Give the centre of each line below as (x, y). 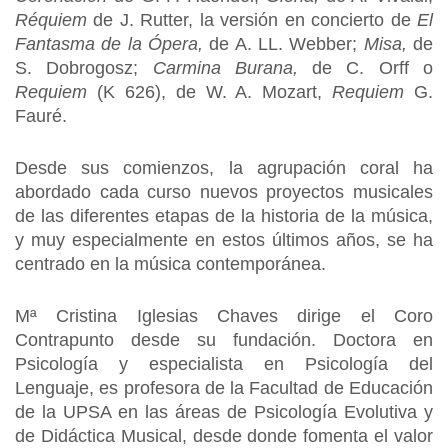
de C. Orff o (365, 68)
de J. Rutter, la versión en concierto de (252, 20)
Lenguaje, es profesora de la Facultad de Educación (224, 388)
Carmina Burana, (225, 68)
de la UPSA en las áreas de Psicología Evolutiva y (224, 412)
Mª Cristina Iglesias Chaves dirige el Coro (224, 316)
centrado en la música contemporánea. (170, 264)
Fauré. (43, 116)
